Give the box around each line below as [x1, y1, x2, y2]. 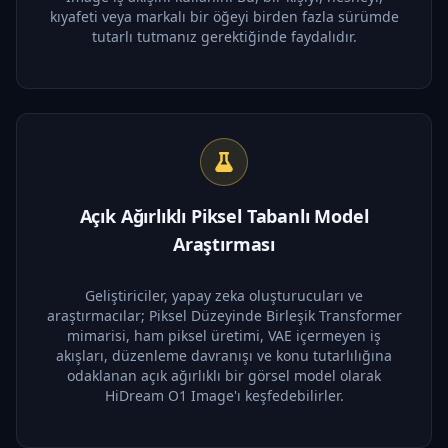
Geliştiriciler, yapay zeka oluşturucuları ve [85, 285, 363, 305]
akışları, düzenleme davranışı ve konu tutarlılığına [56, 345, 392, 365]
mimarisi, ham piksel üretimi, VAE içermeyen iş [67, 325, 381, 345]
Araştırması [172, 231, 276, 256]
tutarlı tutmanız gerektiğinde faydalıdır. [91, 26, 357, 46]
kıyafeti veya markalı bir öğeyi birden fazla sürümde [49, 6, 399, 26]
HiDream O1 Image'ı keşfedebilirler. [104, 385, 344, 405]
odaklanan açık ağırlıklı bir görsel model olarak [67, 365, 381, 385]
